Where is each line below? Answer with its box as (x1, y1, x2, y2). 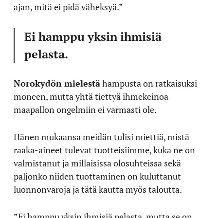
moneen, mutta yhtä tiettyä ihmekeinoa (14, 90, 168, 102)
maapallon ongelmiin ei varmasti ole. (14, 103, 157, 115)
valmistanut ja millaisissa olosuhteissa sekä (14, 157, 181, 169)
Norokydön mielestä (14, 77, 100, 89)
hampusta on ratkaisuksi (100, 77, 197, 89)
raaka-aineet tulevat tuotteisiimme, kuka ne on (14, 144, 195, 156)
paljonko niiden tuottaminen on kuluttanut (14, 170, 181, 182)
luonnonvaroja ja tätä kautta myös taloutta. (14, 183, 182, 195)
